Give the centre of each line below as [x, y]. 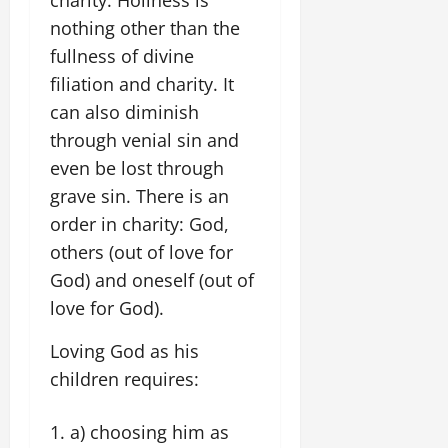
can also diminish [124, 111]
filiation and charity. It [142, 83]
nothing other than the [145, 27]
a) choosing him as [149, 431]
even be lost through [137, 167]
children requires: [124, 378]
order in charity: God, [139, 223]
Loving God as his [124, 350]
